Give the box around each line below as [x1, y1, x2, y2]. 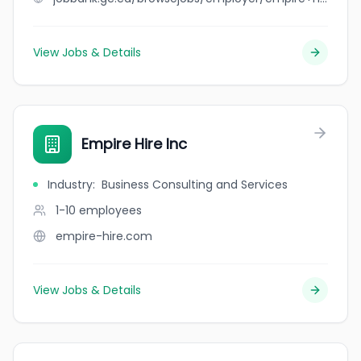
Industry [48, 176, 93, 193]
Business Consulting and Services [102, 176, 288, 193]
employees [79, 202, 142, 218]
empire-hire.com [56, 228, 152, 244]
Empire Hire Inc [81, 134, 187, 154]
